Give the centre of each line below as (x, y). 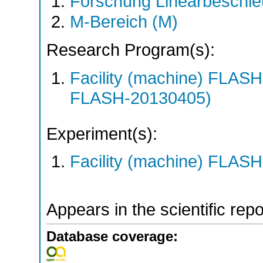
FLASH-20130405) (141, 98)
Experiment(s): (102, 134)
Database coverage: (112, 237)
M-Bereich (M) (124, 22)
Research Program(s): (131, 50)
